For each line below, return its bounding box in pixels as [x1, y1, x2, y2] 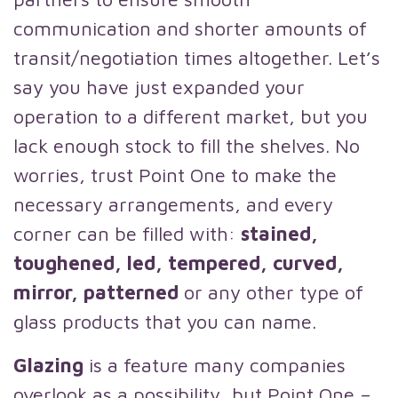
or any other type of [184, 281, 363, 304]
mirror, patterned [13, 281, 184, 304]
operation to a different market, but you [13, 105, 368, 128]
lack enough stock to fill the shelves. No [13, 134, 360, 157]
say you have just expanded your [13, 76, 305, 99]
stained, [241, 222, 318, 245]
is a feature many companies [89, 354, 346, 377]
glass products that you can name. [13, 310, 316, 333]
